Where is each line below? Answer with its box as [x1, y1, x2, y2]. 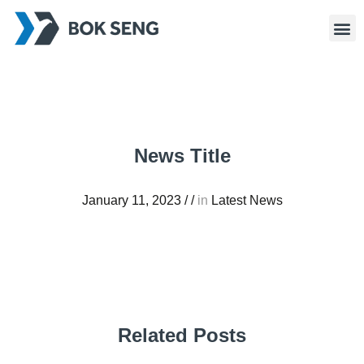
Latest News [210, 193, 283, 207]
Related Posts [118, 323, 246, 346]
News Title [133, 144, 231, 167]
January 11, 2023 [81, 193, 181, 207]
